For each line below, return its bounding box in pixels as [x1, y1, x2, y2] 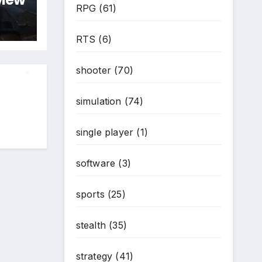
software [75, 157, 116, 169]
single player [75, 126, 134, 138]
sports [75, 188, 105, 200]
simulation [75, 95, 122, 107]
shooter [75, 64, 111, 76]
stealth [75, 219, 106, 231]
